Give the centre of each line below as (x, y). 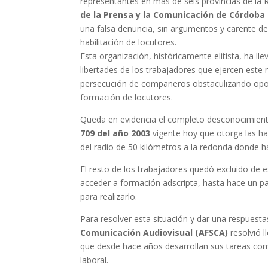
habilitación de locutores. (129, 42)
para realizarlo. (109, 197)
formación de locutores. (127, 97)
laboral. (95, 260)
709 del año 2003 (115, 133)
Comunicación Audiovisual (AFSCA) (154, 232)
